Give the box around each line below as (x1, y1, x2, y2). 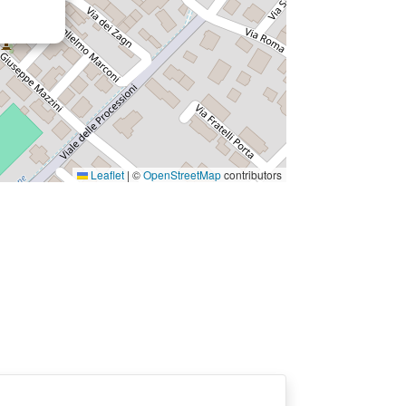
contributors (221, 166, 282, 182)
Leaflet (88, 166, 124, 182)
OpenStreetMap (143, 166, 221, 182)
